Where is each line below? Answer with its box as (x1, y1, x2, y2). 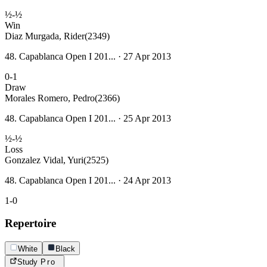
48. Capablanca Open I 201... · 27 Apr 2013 (5, 51, 171, 61)
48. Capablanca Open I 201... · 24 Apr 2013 (5, 175, 171, 185)
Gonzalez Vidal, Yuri (5, 154, 83, 165)
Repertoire (5, 217, 56, 230)
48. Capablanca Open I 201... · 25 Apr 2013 (5, 113, 171, 123)
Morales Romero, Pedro (5, 92, 95, 103)
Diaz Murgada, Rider (5, 30, 85, 41)
